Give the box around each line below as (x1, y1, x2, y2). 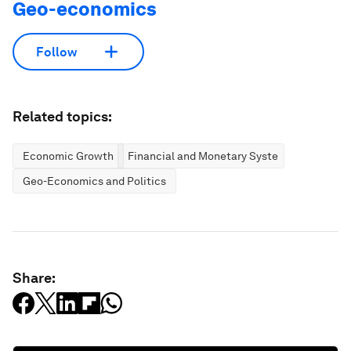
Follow (36, 44, 77, 60)
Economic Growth (23, 150, 114, 162)
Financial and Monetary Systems (128, 150, 293, 162)
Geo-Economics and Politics (23, 175, 166, 187)
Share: (13, 270, 56, 286)
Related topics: (13, 108, 112, 125)
